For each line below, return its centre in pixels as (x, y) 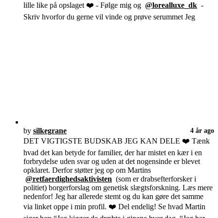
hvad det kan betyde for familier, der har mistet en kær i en (113, 153)
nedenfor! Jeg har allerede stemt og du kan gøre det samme (113, 197)
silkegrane (50, 131)
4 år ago (202, 131)
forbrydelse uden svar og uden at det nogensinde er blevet (112, 162)
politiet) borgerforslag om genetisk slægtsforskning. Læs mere (118, 188)
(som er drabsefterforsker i (154, 179)
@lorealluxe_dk (171, 5)
